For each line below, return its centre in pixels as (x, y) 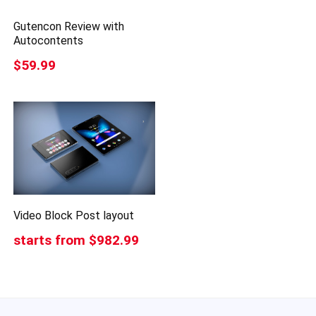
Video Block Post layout (74, 216)
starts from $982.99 (77, 241)
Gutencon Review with (69, 27)
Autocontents (49, 41)
